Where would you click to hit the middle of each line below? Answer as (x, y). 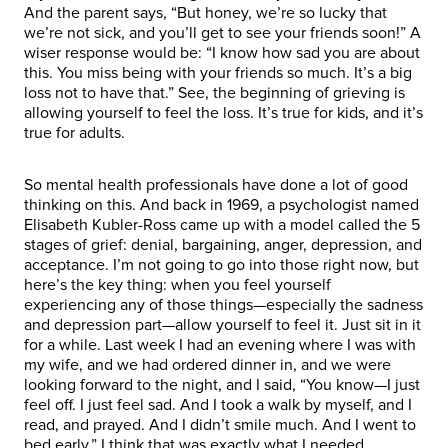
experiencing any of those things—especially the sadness (223, 304)
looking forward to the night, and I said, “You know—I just (222, 384)
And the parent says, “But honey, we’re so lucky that (205, 12)
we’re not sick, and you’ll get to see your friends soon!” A (222, 32)
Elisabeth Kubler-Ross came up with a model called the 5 (222, 224)
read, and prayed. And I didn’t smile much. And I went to (220, 424)
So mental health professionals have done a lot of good (216, 184)
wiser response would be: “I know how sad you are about (222, 52)
